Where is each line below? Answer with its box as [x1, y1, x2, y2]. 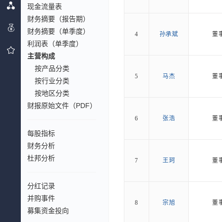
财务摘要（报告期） [27, 15, 90, 23]
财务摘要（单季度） [27, 27, 90, 35]
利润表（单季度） [27, 40, 83, 48]
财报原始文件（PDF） [27, 102, 97, 110]
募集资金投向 [27, 207, 69, 215]
